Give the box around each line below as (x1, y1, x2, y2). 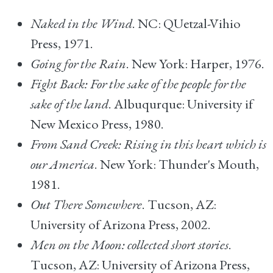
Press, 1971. (30, 34, 93, 52)
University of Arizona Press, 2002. (30, 215, 211, 233)
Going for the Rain (30, 54, 126, 73)
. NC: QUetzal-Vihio (132, 14, 241, 32)
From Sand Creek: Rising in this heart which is (30, 135, 266, 153)
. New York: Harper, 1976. (126, 54, 264, 73)
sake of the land (30, 94, 108, 113)
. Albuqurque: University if (108, 94, 253, 113)
